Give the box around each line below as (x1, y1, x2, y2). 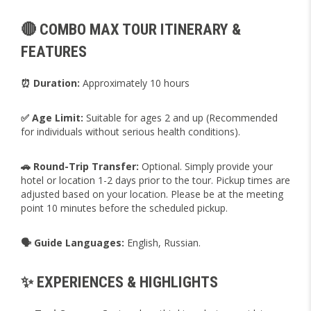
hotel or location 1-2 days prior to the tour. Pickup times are (21, 173, 290, 187)
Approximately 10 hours (80, 76, 190, 90)
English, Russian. (124, 235, 201, 249)
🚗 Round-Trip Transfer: (21, 159, 139, 173)
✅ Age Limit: (21, 110, 83, 124)
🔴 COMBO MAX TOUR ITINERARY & (21, 19, 241, 38)
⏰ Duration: (21, 76, 80, 90)
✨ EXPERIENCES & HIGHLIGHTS (21, 272, 218, 291)
